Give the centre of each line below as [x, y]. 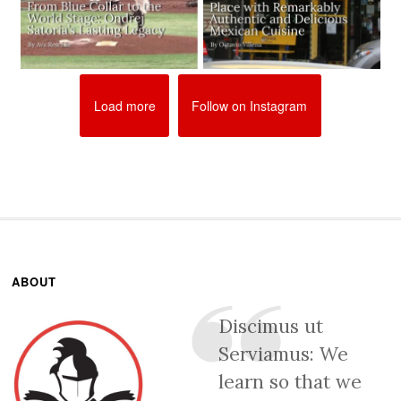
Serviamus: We [283, 354]
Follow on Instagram [250, 105]
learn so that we [290, 382]
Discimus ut [270, 327]
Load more [124, 105]
